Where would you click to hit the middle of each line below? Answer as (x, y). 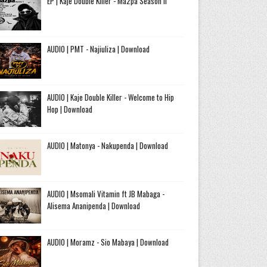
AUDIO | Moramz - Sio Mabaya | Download (108, 242)
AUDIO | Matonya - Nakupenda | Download (107, 145)
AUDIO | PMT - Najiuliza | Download (98, 49)
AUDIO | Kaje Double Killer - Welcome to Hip (110, 97)
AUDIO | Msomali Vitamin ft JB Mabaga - (105, 193)
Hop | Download (69, 109)
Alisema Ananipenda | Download (93, 205)
